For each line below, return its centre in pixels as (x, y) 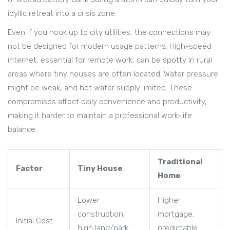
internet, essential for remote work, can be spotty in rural (110, 60)
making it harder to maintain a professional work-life (100, 116)
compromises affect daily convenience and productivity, (107, 102)
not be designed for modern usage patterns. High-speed (110, 46)
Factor (29, 169)
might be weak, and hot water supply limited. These (100, 88)
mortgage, (176, 214)
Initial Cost (34, 221)
